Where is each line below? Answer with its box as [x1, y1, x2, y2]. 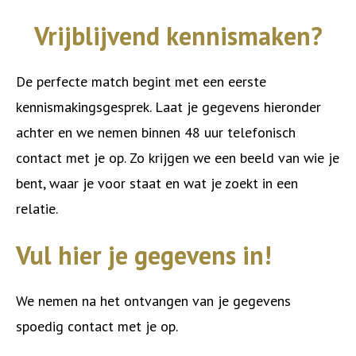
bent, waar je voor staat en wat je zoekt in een [16, 174, 298, 193]
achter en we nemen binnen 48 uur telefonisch [16, 123, 296, 142]
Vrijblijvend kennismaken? [33, 19, 323, 53]
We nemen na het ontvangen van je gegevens [16, 292, 291, 311]
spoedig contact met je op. [16, 317, 178, 336]
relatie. [16, 199, 58, 219]
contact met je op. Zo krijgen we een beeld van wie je [16, 149, 339, 168]
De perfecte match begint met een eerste [16, 72, 266, 91]
